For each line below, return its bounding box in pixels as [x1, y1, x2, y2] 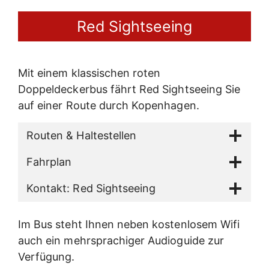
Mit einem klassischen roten [18, 67, 161, 80]
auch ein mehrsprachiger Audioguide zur [18, 234, 224, 247]
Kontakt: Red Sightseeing [26, 181, 156, 195]
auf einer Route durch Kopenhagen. [18, 99, 199, 112]
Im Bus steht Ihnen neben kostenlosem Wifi [18, 217, 240, 231]
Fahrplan [26, 155, 72, 168]
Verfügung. [18, 250, 75, 263]
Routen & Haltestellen [26, 128, 137, 142]
